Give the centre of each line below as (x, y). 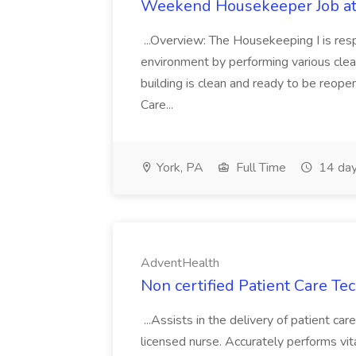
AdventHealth (180, 263)
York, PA (178, 168)
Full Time (259, 168)
